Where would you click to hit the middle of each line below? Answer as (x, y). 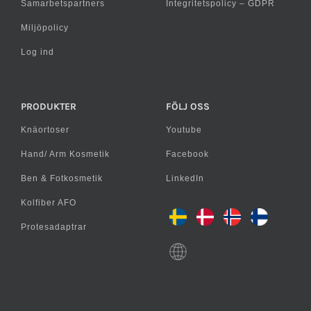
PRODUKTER (49, 106)
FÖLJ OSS (187, 106)
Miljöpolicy (45, 27)
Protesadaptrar (54, 227)
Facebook (187, 154)
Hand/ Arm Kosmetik (65, 154)
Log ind (37, 52)
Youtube (184, 129)
